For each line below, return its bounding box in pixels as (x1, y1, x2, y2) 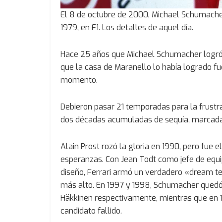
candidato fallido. (60, 206, 122, 217)
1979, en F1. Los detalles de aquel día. (60, 22, 193, 33)
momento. (60, 75, 98, 86)
